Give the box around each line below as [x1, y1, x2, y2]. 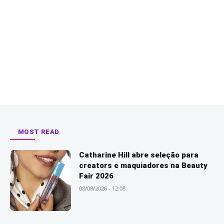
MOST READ [18, 127, 59, 135]
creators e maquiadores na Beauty [79, 161, 208, 170]
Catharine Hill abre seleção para [79, 150, 199, 159]
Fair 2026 [79, 171, 114, 180]
